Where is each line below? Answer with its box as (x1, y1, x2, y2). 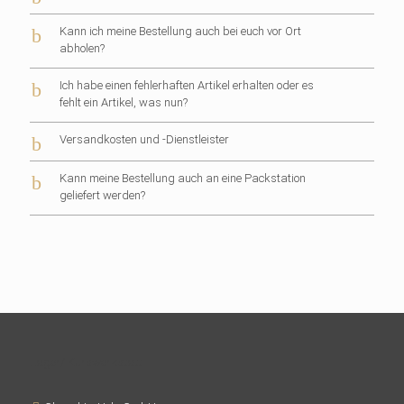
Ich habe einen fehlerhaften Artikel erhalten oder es (60, 78, 314, 92)
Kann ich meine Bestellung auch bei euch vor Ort (60, 24, 301, 38)
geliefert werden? (60, 188, 145, 202)
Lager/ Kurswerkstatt (30, 355, 142, 369)
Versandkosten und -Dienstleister (60, 133, 229, 146)
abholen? (60, 41, 105, 55)
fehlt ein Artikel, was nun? (60, 96, 188, 109)
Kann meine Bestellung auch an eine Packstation (60, 171, 306, 185)
